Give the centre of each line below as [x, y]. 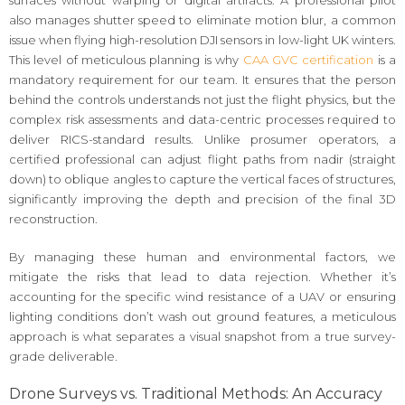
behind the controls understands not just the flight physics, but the [202, 100]
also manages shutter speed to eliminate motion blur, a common [202, 20]
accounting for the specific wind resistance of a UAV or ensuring [202, 296]
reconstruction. [53, 219]
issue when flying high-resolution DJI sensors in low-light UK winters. [202, 40]
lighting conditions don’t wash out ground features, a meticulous [202, 316]
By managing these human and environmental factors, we [202, 256]
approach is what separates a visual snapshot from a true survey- [202, 336]
